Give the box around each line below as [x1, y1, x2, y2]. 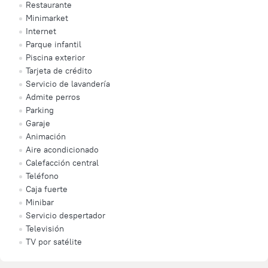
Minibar [26, 196, 54, 208]
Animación [26, 130, 66, 142]
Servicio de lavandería [26, 78, 110, 89]
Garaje [26, 117, 50, 129]
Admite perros [26, 91, 80, 102]
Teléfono [26, 170, 59, 181]
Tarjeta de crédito [26, 65, 92, 76]
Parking [26, 104, 54, 115]
